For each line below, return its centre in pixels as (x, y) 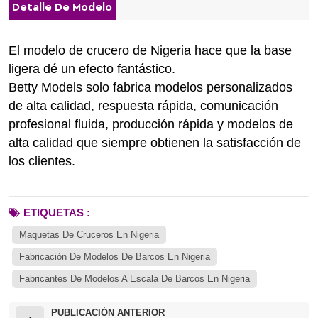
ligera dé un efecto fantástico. (92, 68)
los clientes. (42, 161)
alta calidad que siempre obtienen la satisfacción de (155, 142)
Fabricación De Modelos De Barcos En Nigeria (115, 256)
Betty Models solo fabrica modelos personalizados (150, 87)
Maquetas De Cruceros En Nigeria (89, 234)
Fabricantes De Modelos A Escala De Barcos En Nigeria (135, 278)
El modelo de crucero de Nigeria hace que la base (150, 50)
